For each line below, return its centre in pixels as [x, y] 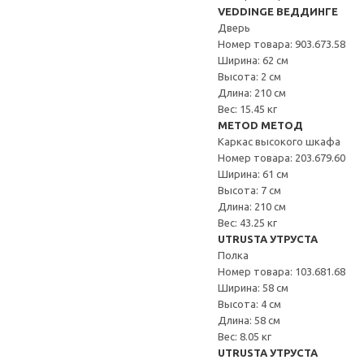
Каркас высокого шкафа [279, 141]
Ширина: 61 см [253, 174]
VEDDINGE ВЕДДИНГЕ [278, 11]
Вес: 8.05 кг [245, 336]
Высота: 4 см [249, 304]
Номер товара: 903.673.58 [282, 44]
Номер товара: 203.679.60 [282, 158]
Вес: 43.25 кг [247, 223]
